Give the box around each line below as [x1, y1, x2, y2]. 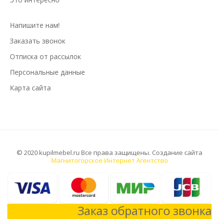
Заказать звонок [10, 36, 66, 46]
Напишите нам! [10, 21, 60, 30]
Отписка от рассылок [10, 52, 81, 62]
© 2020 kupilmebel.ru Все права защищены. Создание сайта [17, 148, 202, 157]
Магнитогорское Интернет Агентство [51, 156, 168, 165]
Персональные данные [10, 67, 85, 77]
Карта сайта [10, 83, 51, 93]
